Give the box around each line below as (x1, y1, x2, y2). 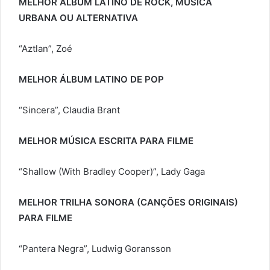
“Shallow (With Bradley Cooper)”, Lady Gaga (19, 166, 205, 178)
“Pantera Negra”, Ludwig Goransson (19, 243, 171, 255)
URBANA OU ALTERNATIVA (19, 12, 138, 24)
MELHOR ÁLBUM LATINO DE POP (19, 74, 164, 86)
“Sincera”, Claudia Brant (19, 104, 120, 116)
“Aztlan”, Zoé (19, 43, 72, 55)
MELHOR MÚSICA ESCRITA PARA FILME (19, 135, 193, 147)
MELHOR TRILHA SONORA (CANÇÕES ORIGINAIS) (19, 196, 238, 209)
